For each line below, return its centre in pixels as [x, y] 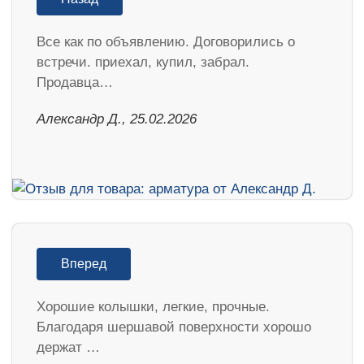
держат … [68, 348]
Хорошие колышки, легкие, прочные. [153, 307]
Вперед [84, 264]
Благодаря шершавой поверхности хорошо [174, 327]
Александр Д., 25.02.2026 [117, 119]
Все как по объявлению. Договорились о [166, 42]
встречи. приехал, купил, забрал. [143, 63]
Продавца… [75, 83]
